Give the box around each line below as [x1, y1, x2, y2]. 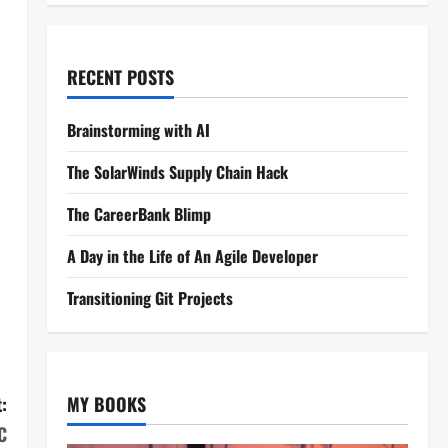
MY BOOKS [66, 391, 146, 417]
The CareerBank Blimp [66, 202, 211, 226]
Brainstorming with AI [66, 118, 210, 142]
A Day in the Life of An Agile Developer [66, 244, 318, 268]
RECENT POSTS [66, 64, 174, 90]
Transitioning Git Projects [66, 286, 233, 310]
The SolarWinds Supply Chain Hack [66, 160, 288, 184]
